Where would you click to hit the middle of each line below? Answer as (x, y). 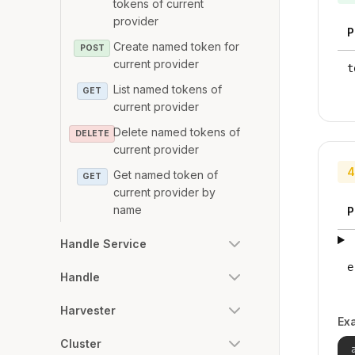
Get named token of (166, 174)
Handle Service (103, 243)
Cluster (81, 343)
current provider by (165, 192)
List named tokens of (168, 89)
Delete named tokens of (177, 132)
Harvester (88, 310)
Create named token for (177, 46)
